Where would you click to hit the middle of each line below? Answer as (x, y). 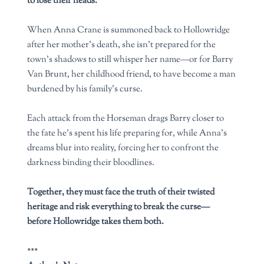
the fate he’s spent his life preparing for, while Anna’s (127, 133)
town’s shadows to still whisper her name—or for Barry (130, 60)
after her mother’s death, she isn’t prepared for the (122, 45)
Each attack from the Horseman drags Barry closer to (126, 119)
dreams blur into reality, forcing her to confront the (123, 148)
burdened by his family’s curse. (85, 89)
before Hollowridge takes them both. (96, 222)
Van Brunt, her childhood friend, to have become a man (132, 75)
